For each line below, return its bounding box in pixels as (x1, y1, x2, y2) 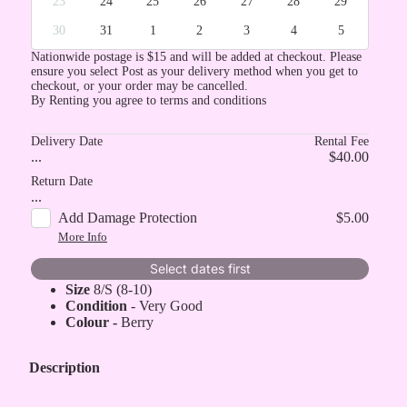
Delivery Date (31, 134, 103, 148)
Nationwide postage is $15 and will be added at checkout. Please (31, 50, 362, 64)
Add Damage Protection (58, 210, 197, 225)
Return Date (31, 174, 93, 188)
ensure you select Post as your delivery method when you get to (31, 65, 358, 78)
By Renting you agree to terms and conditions (31, 94, 266, 107)
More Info (58, 231, 107, 243)
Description (29, 360, 100, 375)
